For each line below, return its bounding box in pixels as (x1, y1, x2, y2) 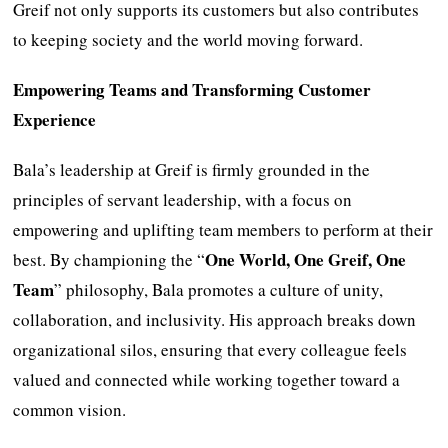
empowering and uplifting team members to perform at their (13, 217, 434, 241)
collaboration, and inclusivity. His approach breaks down (13, 307, 417, 331)
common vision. (13, 397, 127, 421)
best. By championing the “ (13, 247, 206, 271)
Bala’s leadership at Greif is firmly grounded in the (13, 157, 371, 181)
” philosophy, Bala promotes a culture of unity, (54, 277, 384, 301)
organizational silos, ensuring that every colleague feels (13, 337, 408, 361)
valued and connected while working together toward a (13, 367, 401, 391)
